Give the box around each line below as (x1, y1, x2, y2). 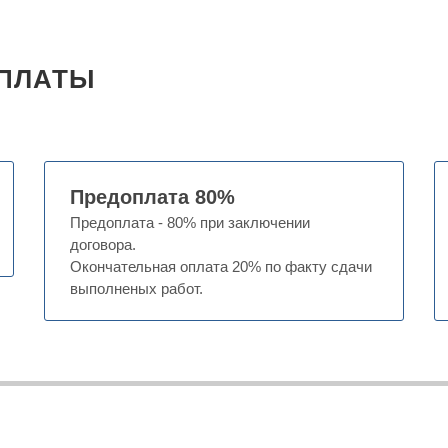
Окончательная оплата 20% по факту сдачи (70, 258, 372, 275)
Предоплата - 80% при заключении (70, 214, 310, 231)
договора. (70, 236, 136, 253)
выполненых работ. (70, 280, 203, 297)
